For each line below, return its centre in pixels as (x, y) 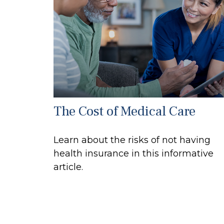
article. (68, 167)
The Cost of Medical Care (124, 111)
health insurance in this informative (133, 153)
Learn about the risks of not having (132, 140)
